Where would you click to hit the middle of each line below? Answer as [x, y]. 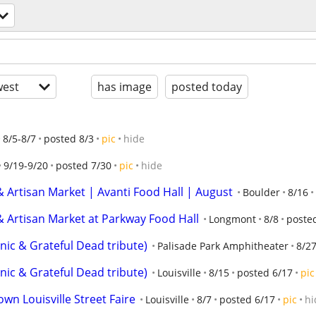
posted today [207, 87]
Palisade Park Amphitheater [223, 246]
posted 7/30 [84, 165]
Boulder [261, 192]
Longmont [232, 219]
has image [124, 87]
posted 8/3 [69, 139]
